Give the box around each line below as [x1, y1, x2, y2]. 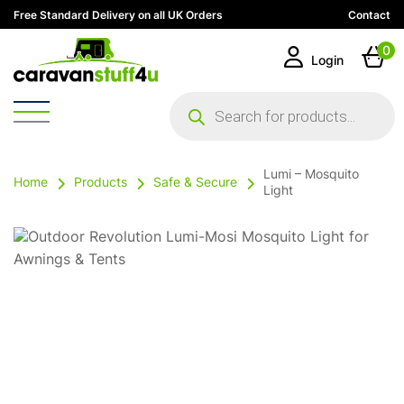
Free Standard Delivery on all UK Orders [14, 10, 223, 22]
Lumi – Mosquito [263, 169, 359, 182]
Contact [348, 11, 390, 22]
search [169, 106, 214, 120]
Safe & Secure [153, 176, 237, 190]
